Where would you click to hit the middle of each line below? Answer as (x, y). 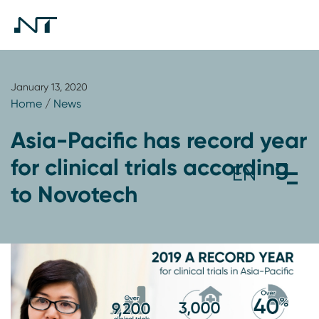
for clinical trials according (150, 167)
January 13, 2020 (49, 87)
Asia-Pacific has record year (159, 140)
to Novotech (74, 194)
